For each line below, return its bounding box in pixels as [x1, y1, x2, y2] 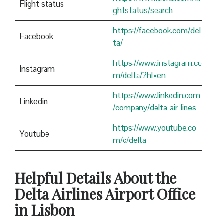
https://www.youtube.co [112, 123, 196, 134]
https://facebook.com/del [112, 25, 201, 36]
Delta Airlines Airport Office [15, 184, 195, 204]
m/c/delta [112, 135, 146, 146]
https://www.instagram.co [112, 58, 202, 69]
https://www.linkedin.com [112, 90, 200, 101]
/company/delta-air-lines [112, 102, 196, 113]
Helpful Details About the [15, 168, 176, 188]
